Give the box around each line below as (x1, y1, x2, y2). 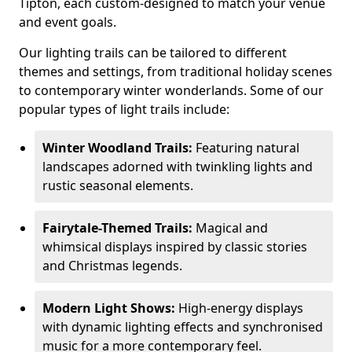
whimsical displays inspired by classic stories (42, 238, 307, 255)
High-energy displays (175, 299, 303, 317)
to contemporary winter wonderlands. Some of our (19, 82, 324, 99)
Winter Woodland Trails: (42, 139, 192, 156)
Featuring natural (192, 139, 299, 156)
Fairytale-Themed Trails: (42, 219, 196, 236)
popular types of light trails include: (19, 101, 229, 118)
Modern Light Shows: (42, 299, 175, 317)
